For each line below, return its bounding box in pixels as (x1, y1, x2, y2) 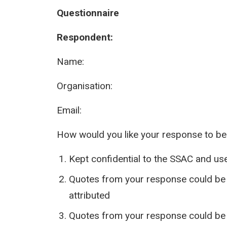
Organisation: (57, 80, 112, 92)
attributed (69, 190, 110, 201)
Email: (57, 104, 82, 116)
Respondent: (57, 31, 113, 43)
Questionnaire (57, 7, 119, 19)
